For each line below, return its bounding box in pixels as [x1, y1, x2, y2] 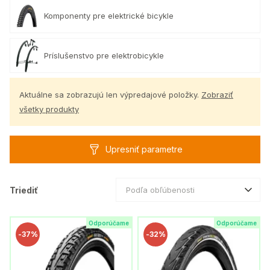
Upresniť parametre [105, 144, 183, 154]
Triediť [10, 184, 38, 195]
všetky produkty [19, 104, 79, 114]
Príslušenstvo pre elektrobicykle [44, 50, 164, 60]
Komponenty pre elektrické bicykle [44, 10, 174, 20]
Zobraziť [201, 90, 233, 99]
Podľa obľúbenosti [126, 184, 195, 195]
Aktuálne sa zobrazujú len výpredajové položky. [19, 90, 201, 99]
